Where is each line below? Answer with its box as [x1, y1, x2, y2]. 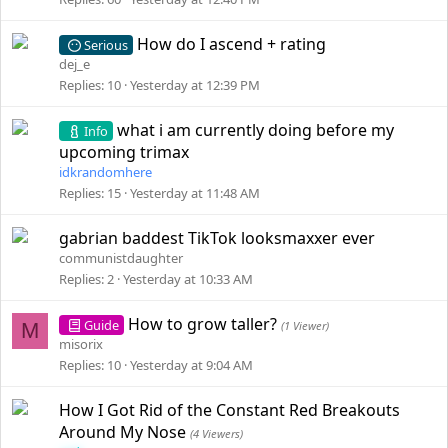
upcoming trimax [59, 141, 189, 163]
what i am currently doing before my [117, 119, 395, 141]
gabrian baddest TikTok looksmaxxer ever [59, 227, 375, 249]
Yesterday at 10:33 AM [123, 270, 253, 288]
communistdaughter [59, 249, 183, 267]
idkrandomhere [59, 163, 152, 181]
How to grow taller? [128, 313, 282, 335]
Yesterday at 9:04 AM [130, 356, 253, 374]
